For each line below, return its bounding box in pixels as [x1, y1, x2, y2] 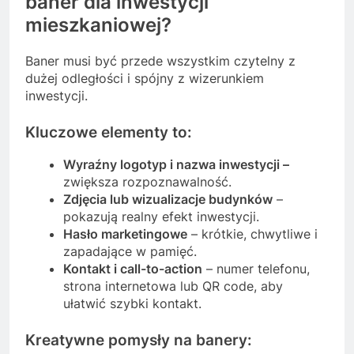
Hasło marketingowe [63, 226, 187, 243]
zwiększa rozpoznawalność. [63, 174, 232, 190]
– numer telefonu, [202, 261, 310, 277]
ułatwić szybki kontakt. [63, 296, 201, 312]
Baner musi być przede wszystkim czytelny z [25, 52, 296, 69]
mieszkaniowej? [25, 13, 171, 36]
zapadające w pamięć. [63, 243, 197, 260]
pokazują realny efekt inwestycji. [63, 209, 259, 225]
